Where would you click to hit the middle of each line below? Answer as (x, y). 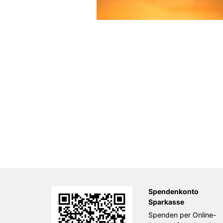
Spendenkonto (173, 191)
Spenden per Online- (182, 215)
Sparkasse (166, 202)
